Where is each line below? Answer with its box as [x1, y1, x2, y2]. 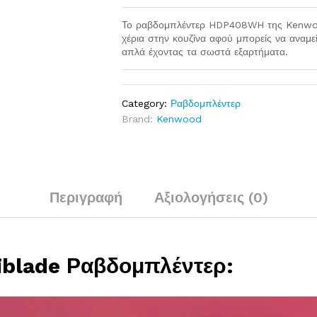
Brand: [122, 113, 157, 125]
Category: [122, 98, 171, 109]
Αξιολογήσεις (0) [154, 189, 268, 206]
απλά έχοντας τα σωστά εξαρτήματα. [122, 46, 289, 57]
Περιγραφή [49, 189, 122, 206]
